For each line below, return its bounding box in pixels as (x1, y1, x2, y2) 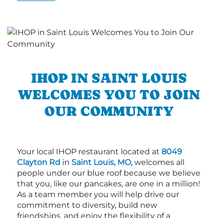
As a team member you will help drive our (17, 189, 179, 199)
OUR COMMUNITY (44, 103, 174, 119)
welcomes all (132, 157, 184, 167)
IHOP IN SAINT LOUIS (31, 70, 187, 86)
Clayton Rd (17, 157, 60, 167)
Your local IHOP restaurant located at (17, 146, 162, 156)
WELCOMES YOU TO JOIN (18, 86, 200, 102)
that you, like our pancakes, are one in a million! (17, 179, 200, 188)
